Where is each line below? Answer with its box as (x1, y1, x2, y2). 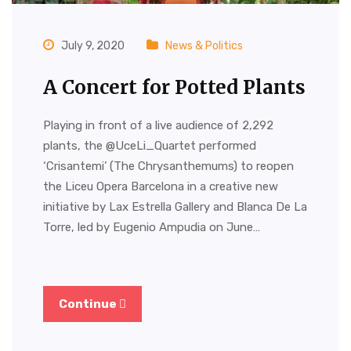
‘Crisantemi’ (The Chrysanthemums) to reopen (43, 158, 294, 173)
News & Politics (165, 38, 243, 52)
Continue (59, 296, 119, 311)
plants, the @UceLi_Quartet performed (43, 138, 256, 153)
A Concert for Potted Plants (43, 74, 306, 100)
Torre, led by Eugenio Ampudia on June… (43, 219, 260, 234)
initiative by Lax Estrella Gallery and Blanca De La (43, 199, 307, 214)
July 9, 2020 (59, 38, 125, 52)
